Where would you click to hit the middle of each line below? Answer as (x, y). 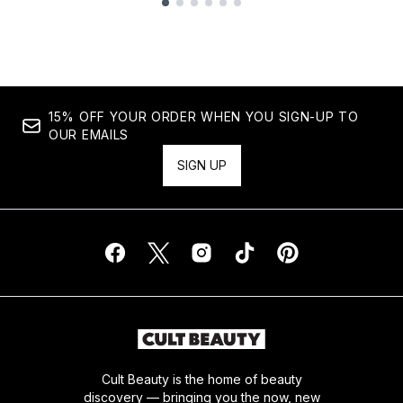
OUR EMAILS (89, 134)
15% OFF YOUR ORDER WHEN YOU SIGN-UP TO (204, 116)
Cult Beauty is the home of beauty (201, 379)
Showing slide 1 (67, 16)
